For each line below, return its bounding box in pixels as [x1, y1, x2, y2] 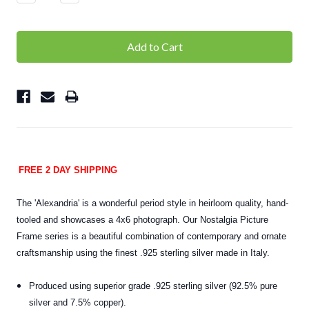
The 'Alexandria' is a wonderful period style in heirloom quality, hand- [17, 198, 288, 209]
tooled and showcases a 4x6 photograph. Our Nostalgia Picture [17, 215, 268, 226]
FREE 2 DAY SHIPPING [19, 165, 117, 176]
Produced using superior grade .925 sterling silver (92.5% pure [29, 281, 278, 292]
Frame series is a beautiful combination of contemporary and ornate [17, 231, 286, 242]
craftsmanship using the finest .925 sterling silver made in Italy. [17, 248, 270, 259]
